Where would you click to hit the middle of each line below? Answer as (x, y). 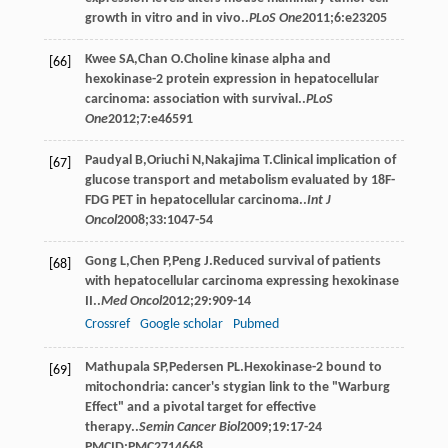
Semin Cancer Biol (189, 427)
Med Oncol (131, 301)
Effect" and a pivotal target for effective (200, 407)
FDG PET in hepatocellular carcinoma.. (195, 200)
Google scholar (181, 324)
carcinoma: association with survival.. (195, 99)
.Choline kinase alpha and (255, 59)
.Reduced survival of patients (294, 261)
